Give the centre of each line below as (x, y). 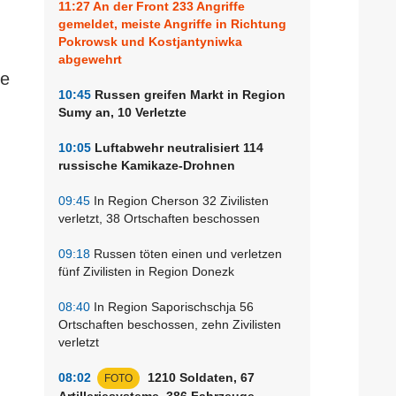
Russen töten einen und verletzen (186, 253)
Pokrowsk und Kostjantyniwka (150, 41)
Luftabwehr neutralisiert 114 (177, 147)
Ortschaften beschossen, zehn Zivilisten (170, 324)
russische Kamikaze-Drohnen (147, 165)
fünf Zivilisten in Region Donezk (146, 271)
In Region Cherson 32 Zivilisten (179, 200)
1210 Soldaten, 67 (199, 377)
